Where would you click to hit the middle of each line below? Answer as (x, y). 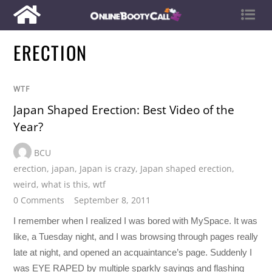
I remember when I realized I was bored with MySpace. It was (136, 220)
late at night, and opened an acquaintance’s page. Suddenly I (133, 252)
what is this (65, 184)
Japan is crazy (108, 168)
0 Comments (39, 200)
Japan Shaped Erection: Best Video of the (124, 110)
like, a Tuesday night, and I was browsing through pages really (136, 236)
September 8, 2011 (113, 200)
